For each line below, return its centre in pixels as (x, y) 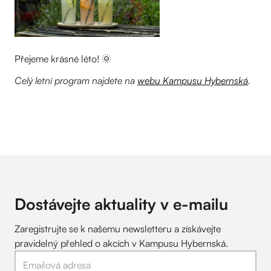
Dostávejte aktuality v (94, 204)
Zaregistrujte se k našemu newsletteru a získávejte (118, 228)
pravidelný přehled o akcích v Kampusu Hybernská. (121, 243)
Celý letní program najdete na (76, 80)
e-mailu (201, 204)
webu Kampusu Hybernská (193, 80)
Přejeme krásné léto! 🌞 (63, 58)
